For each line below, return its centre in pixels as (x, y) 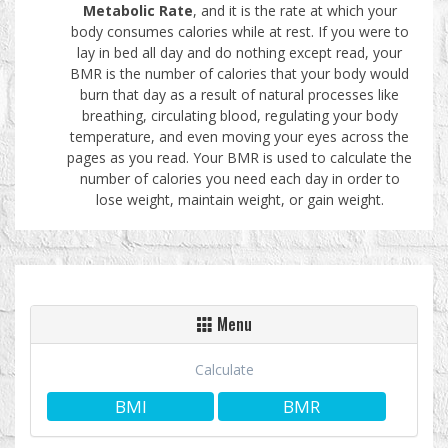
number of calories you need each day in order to (239, 178)
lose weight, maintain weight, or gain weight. (239, 199)
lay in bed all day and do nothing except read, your (239, 52)
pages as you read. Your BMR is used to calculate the (239, 157)
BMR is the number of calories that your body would (239, 73)
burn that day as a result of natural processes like (239, 94)
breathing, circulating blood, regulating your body (239, 115)
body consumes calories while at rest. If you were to (239, 31)
